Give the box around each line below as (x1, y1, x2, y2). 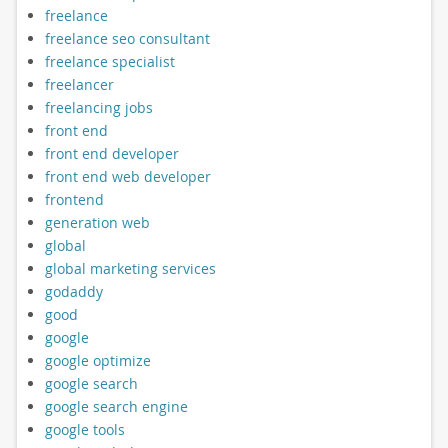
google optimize (44, 350, 151, 370)
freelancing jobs (44, 97, 153, 117)
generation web (44, 212, 150, 232)
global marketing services (44, 258, 216, 278)
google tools (44, 419, 125, 439)
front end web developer (44, 166, 211, 186)
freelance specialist (44, 51, 175, 71)
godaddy (44, 281, 103, 301)
